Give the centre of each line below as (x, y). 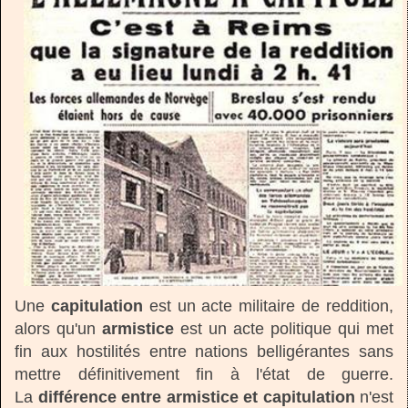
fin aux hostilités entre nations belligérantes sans (204, 351)
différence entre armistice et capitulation (196, 397)
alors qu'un (58, 328)
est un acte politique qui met (284, 328)
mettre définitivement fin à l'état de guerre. (204, 374)
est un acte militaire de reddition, (268, 306)
